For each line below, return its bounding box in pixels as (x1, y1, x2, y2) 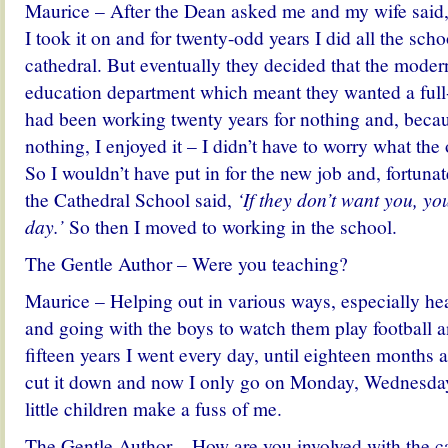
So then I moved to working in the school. (69, 213, 397, 239)
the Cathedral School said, (25, 186, 232, 212)
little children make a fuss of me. (25, 395, 282, 421)
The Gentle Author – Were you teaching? (25, 250, 348, 276)
